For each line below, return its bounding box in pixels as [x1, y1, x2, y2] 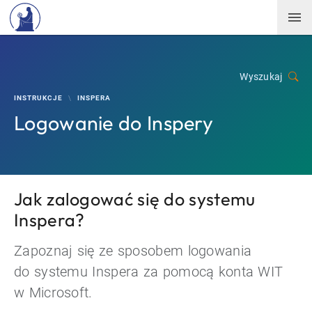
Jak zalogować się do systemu [14, 188, 256, 210]
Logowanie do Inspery [14, 110, 213, 135]
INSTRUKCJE [14, 94, 63, 102]
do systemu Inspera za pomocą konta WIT [14, 263, 283, 281]
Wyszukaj [240, 71, 283, 83]
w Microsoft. [14, 284, 93, 302]
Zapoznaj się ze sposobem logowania [14, 242, 252, 260]
